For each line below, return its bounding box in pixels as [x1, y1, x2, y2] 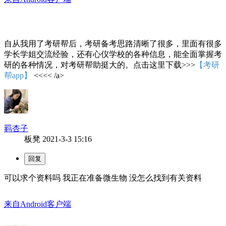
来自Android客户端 [4, 199, 71, 208]
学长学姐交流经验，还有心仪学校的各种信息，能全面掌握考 [4, 49, 222, 59]
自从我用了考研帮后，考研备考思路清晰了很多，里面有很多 [4, 39, 222, 48]
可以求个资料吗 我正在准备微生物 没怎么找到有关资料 [4, 173, 202, 182]
